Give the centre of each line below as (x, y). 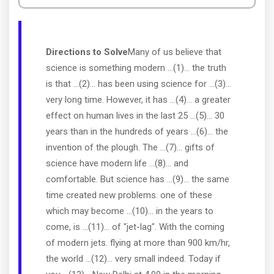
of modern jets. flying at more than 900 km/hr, (138, 243)
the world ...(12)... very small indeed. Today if (133, 259)
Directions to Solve (87, 52)
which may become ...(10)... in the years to (130, 211)
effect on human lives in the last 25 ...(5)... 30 (135, 116)
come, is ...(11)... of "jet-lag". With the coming (135, 227)
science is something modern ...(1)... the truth (136, 68)
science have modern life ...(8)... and (117, 163)
